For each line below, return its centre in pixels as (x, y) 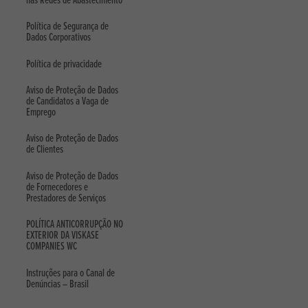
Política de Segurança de (68, 27)
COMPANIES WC (52, 247)
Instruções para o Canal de (71, 273)
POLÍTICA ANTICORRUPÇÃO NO (75, 225)
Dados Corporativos (59, 38)
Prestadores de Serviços (66, 198)
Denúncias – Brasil (58, 284)
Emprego (41, 113)
